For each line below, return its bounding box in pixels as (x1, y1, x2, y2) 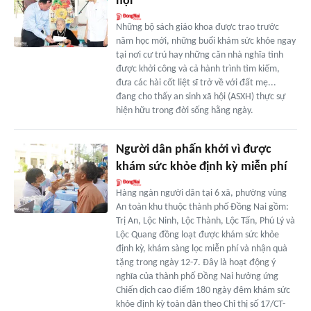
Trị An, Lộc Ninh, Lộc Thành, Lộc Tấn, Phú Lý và (115, 215, 295, 226)
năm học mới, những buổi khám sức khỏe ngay (115, 35, 296, 47)
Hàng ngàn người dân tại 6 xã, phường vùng (115, 187, 287, 199)
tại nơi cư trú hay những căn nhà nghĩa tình (115, 49, 283, 60)
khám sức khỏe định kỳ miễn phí (115, 160, 287, 174)
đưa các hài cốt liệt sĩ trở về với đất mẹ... (115, 77, 276, 88)
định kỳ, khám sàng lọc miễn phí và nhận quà (115, 243, 287, 254)
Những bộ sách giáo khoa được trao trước (115, 22, 279, 33)
